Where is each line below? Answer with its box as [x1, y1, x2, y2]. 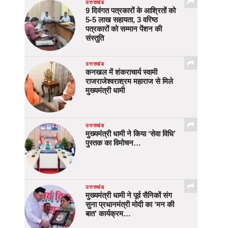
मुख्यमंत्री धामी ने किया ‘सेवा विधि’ [85, 129, 176, 138]
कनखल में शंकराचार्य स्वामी [85, 68, 157, 77]
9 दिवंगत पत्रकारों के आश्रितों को [85, 6, 176, 15]
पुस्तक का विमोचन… [85, 138, 141, 148]
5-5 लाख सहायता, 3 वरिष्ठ [85, 15, 158, 24]
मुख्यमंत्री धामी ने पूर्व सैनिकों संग [85, 191, 172, 200]
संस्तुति [85, 34, 104, 43]
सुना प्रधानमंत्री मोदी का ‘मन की [85, 200, 174, 209]
